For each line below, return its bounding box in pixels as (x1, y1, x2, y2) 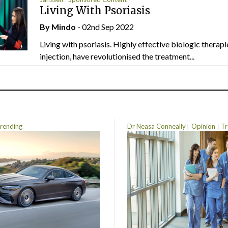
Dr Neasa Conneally (127, 122, 186, 130)
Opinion (191, 122, 215, 130)
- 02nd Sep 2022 (76, 21, 134, 32)
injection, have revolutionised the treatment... (40, 51, 194, 61)
